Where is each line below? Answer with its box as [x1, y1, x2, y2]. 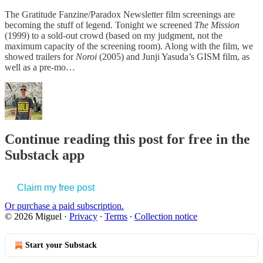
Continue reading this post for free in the [5, 131, 250, 147]
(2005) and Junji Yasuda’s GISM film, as [97, 51, 249, 62]
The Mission [194, 19, 240, 30]
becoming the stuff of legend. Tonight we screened [5, 19, 194, 30]
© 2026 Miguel [5, 211, 62, 221]
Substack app [5, 147, 85, 163]
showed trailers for [5, 51, 76, 62]
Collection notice [134, 211, 197, 221]
